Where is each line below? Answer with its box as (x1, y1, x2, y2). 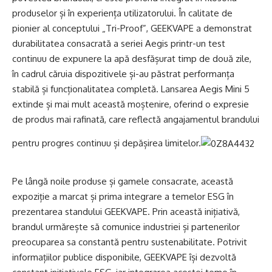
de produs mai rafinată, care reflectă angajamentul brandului (12, 113, 259, 125)
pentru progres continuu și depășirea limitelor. (12, 137, 201, 149)
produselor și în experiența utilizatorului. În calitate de (12, 7, 233, 19)
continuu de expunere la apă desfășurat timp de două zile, (12, 52, 251, 64)
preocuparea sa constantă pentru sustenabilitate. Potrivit (12, 236, 247, 248)
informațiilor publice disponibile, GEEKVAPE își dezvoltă (12, 251, 236, 263)
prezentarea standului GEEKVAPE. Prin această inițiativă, (12, 206, 240, 218)
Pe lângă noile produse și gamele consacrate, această (12, 175, 233, 188)
